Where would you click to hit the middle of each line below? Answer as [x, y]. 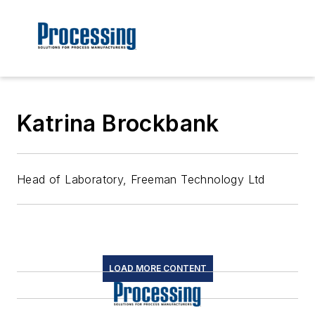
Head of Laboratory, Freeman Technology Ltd [141, 180]
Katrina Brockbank [118, 124]
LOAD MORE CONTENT [157, 269]
